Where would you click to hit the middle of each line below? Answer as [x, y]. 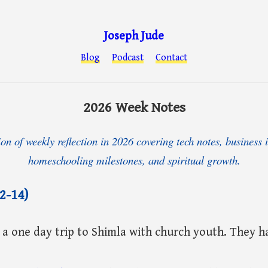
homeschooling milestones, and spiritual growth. [134, 160]
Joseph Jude [134, 36]
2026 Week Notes [134, 108]
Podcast [128, 58]
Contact [171, 58]
